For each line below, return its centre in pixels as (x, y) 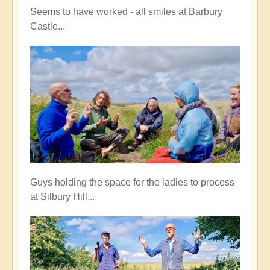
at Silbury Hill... (62, 197)
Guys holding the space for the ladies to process (132, 183)
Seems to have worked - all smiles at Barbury (126, 11)
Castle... (48, 26)
